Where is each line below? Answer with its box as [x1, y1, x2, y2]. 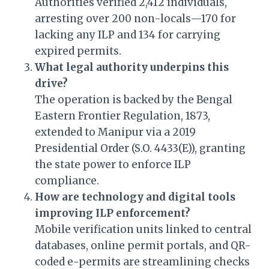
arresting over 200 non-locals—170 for [35, 12, 236, 26]
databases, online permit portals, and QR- [35, 239, 251, 253]
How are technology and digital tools [35, 190, 235, 204]
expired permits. [35, 44, 121, 58]
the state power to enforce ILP [35, 158, 191, 172]
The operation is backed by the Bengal [35, 93, 232, 107]
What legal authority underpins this [35, 61, 229, 74]
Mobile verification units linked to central [35, 223, 252, 237]
